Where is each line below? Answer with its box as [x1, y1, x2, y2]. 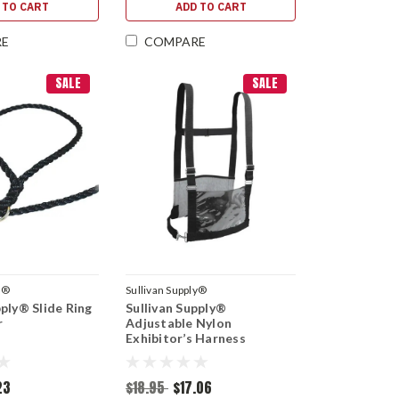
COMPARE [144, 33, 207, 49]
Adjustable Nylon [126, 314, 232, 330]
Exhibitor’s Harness [126, 330, 246, 346]
